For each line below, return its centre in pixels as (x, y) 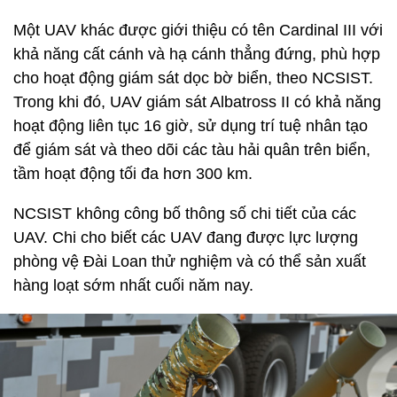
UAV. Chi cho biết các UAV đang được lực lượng (186, 237)
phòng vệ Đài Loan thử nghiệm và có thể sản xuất (190, 261)
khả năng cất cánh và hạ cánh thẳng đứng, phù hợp (197, 54)
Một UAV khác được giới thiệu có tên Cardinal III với (198, 30)
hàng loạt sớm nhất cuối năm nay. (140, 285)
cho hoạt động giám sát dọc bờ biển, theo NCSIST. (193, 78)
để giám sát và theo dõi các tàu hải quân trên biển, (192, 150)
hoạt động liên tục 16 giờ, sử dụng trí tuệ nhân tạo (191, 126)
